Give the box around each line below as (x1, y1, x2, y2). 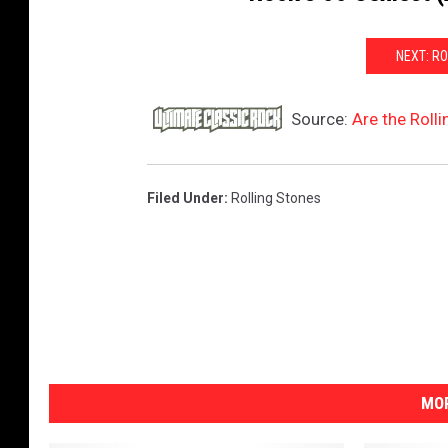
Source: (287, 109, 352, 130)
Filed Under (147, 190, 224, 207)
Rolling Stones (231, 190, 321, 207)
